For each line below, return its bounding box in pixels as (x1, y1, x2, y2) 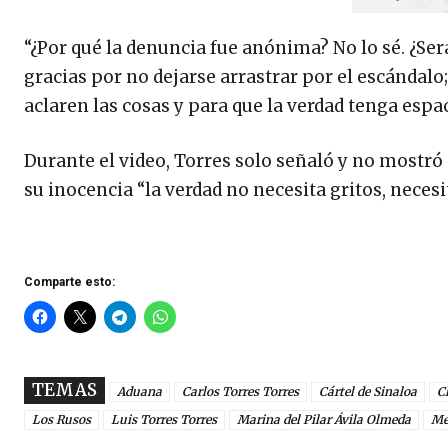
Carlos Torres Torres (182, 384, 299, 400)
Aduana (117, 384, 162, 400)
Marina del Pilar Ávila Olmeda (237, 412, 411, 428)
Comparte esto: (24, 275, 115, 290)
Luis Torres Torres (111, 412, 217, 428)
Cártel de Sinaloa (319, 384, 417, 400)
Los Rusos (32, 412, 91, 428)
